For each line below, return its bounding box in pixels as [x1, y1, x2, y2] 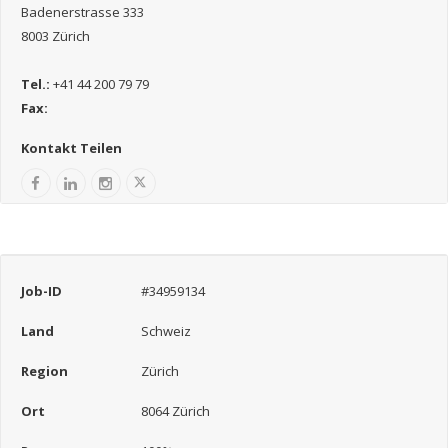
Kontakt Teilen [21, 139, 122, 157]
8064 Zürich [141, 402, 210, 420]
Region [21, 362, 68, 380]
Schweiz [141, 322, 191, 340]
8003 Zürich [21, 27, 90, 45]
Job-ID [21, 282, 62, 300]
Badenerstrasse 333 [21, 3, 144, 21]
